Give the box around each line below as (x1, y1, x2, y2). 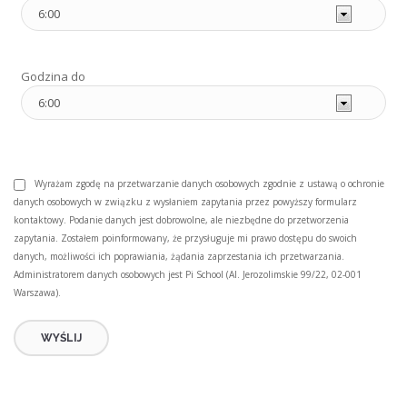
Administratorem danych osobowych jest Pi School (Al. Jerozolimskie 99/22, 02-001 (14, 268, 362, 282)
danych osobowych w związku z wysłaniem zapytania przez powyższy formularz (14, 195, 358, 209)
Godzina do (21, 68, 86, 85)
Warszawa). (14, 286, 62, 300)
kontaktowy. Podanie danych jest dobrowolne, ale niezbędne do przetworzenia (14, 213, 350, 227)
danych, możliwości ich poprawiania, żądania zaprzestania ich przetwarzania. (14, 250, 345, 263)
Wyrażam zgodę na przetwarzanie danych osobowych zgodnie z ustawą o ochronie (35, 177, 385, 191)
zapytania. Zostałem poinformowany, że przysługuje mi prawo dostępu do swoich (14, 232, 358, 245)
